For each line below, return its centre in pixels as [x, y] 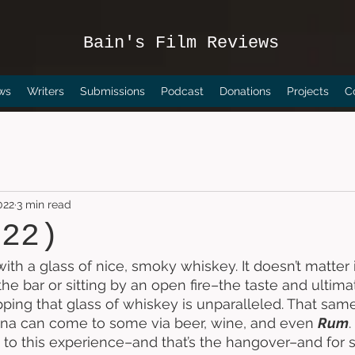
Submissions [112, 91]
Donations [245, 91]
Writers [45, 91]
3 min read [44, 204]
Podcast [182, 91]
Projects [307, 91]
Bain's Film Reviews [181, 43]
